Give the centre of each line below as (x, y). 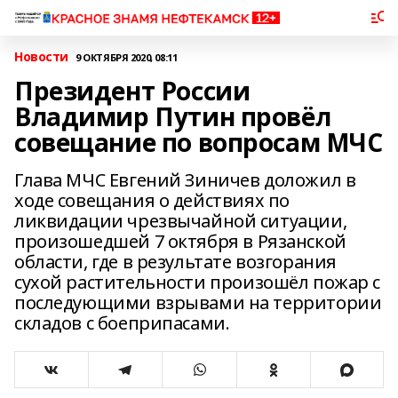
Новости (42, 56)
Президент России (132, 91)
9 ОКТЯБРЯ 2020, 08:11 (127, 57)
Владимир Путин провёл (173, 116)
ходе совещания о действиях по (152, 200)
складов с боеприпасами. (122, 323)
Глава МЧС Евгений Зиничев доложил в (185, 180)
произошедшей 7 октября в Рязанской (180, 241)
